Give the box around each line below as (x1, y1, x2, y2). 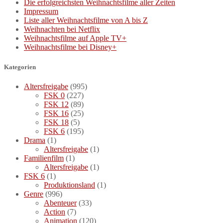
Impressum (24, 7, 58, 16)
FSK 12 (44, 100, 69, 109)
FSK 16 (44, 109, 69, 117)
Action (44, 207, 65, 216)
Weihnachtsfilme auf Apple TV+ (24, 34, 126, 43)
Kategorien (4, 63, 36, 71)
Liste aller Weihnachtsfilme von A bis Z (24, 16, 148, 25)
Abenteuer (44, 198, 77, 207)
